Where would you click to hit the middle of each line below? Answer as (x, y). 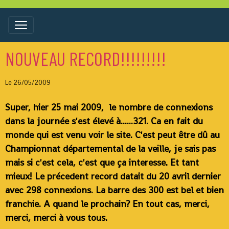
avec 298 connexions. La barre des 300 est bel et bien (114, 190)
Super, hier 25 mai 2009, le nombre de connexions (109, 107)
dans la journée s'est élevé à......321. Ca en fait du (104, 121)
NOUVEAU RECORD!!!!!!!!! (86, 58)
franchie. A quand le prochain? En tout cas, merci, (107, 204)
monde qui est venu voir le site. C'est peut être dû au (112, 135)
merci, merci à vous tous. (56, 217)
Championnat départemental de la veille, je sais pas (110, 148)
